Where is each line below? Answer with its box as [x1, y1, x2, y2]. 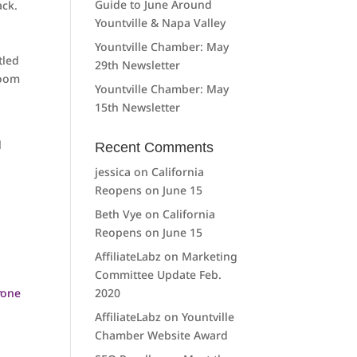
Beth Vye [95, 206, 143, 222]
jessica [95, 164, 131, 179]
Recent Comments [95, 139, 214, 155]
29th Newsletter [95, 57, 181, 73]
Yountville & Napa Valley [95, 15, 226, 30]
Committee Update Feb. [95, 267, 222, 282]
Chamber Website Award [95, 328, 229, 343]
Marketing [182, 249, 238, 264]
